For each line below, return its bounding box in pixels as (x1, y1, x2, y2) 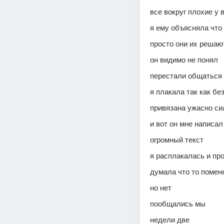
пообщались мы (150, 199, 207, 208)
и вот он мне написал (150, 119, 223, 128)
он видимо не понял (150, 55, 218, 64)
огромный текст (150, 135, 205, 144)
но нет (150, 183, 171, 192)
